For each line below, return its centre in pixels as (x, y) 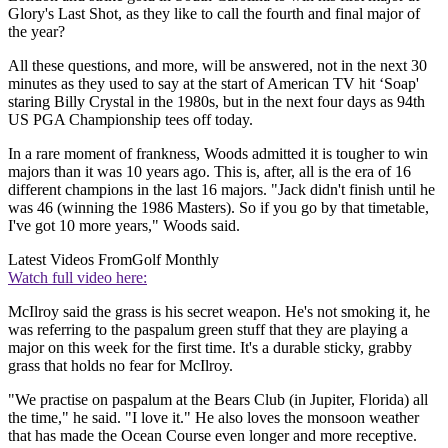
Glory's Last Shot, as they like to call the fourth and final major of (214, 14)
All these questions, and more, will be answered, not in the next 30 (217, 66)
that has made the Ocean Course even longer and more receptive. (212, 436)
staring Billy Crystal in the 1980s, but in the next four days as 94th (216, 102)
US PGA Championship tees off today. (130, 120)
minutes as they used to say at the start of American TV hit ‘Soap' (213, 84)
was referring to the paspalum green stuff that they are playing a (208, 330)
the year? (36, 32)
